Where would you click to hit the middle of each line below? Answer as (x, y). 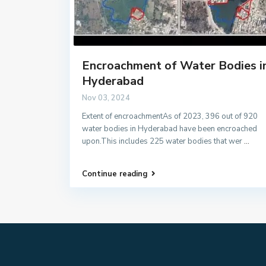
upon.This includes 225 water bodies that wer (163, 141)
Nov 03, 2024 (106, 98)
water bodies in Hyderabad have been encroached (170, 129)
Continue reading (115, 174)
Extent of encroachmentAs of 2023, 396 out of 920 (170, 116)
